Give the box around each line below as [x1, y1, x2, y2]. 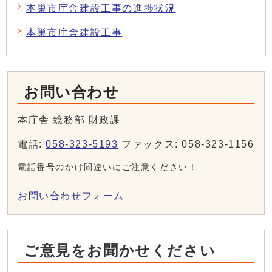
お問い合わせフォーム [18, 191, 124, 202]
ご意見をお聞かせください [24, 242, 216, 259]
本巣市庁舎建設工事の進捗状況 [26, 3, 176, 14]
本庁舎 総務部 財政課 [18, 115, 121, 126]
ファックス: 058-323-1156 [118, 139, 254, 150]
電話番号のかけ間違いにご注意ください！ [18, 163, 198, 172]
